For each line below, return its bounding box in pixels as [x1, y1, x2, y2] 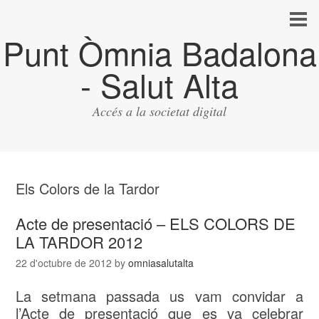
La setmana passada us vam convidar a [16, 286, 303, 306]
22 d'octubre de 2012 [16, 256, 113, 270]
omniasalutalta [128, 256, 194, 270]
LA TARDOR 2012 [16, 231, 143, 253]
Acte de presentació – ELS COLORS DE [16, 212, 296, 234]
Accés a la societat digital [93, 103, 226, 120]
